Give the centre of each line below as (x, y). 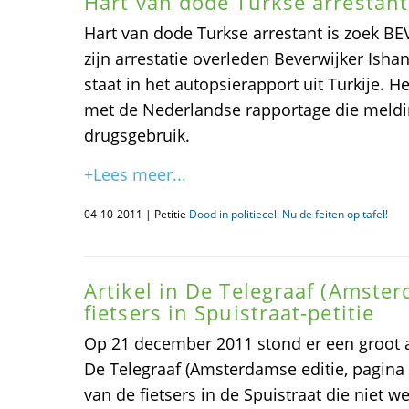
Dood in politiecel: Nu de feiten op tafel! (288, 214)
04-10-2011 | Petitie (136, 214)
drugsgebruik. (137, 135)
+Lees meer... (135, 174)
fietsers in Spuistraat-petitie (230, 312)
